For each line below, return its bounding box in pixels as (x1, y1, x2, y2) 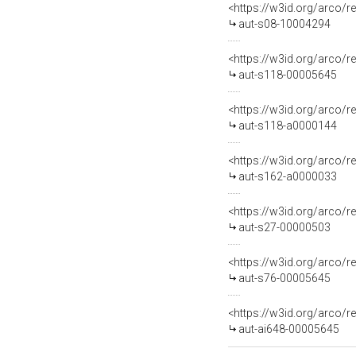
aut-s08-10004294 (238, 17, 331, 30)
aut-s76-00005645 (238, 272, 331, 284)
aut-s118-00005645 (238, 68, 337, 81)
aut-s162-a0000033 (238, 170, 337, 183)
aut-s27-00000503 (238, 221, 331, 234)
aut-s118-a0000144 (238, 119, 337, 132)
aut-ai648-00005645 (238, 323, 339, 335)
